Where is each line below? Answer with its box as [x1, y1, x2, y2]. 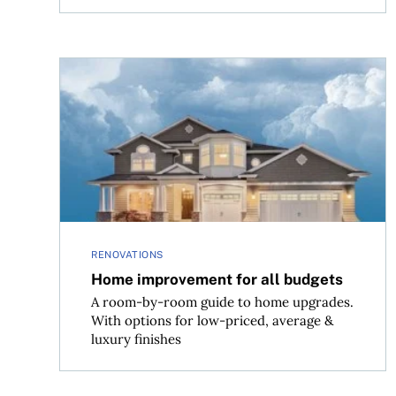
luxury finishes [91, 331, 182, 348]
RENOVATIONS [91, 249, 164, 261]
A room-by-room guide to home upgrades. [91, 293, 354, 311]
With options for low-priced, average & [91, 312, 334, 330]
